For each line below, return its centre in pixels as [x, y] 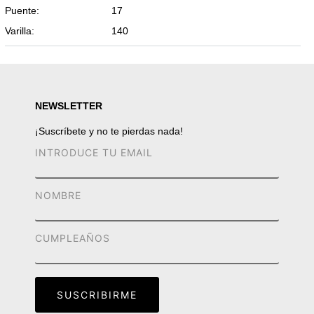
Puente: [22, 11]
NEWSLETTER [69, 106]
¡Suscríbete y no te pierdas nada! [109, 131]
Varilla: [20, 30]
